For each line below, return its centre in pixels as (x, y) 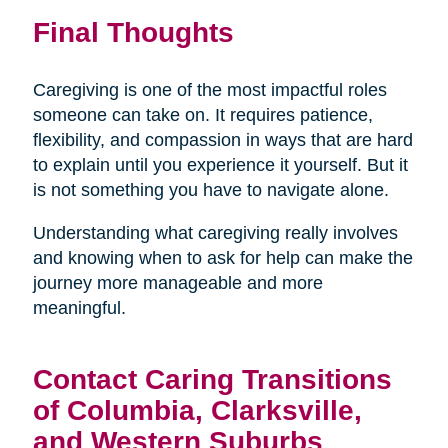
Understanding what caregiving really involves (215, 233)
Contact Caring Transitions (212, 379)
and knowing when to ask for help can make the (222, 258)
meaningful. (79, 308)
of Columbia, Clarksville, (197, 410)
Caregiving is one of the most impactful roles (209, 90)
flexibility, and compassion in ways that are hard (222, 140)
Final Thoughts (133, 32)
